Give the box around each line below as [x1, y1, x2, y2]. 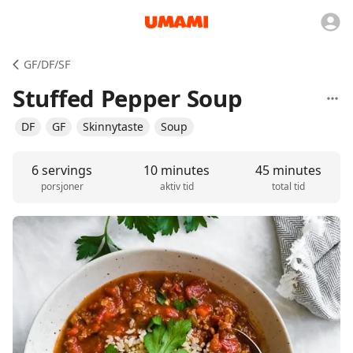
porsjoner [40, 180, 84, 193]
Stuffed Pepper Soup [13, 83, 243, 114]
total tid [271, 180, 305, 193]
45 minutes [255, 162, 321, 179]
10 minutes [143, 162, 210, 179]
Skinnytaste [83, 119, 143, 134]
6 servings [32, 162, 93, 179]
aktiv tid [159, 180, 194, 193]
